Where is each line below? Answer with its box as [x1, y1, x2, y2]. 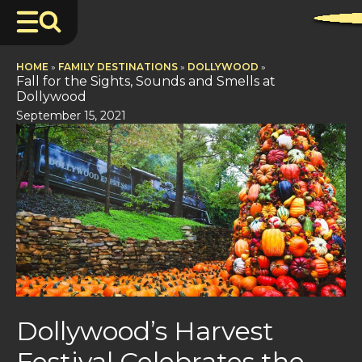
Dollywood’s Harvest [16, 315, 274, 347]
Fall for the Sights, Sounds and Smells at [16, 74, 276, 89]
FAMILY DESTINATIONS [58, 61, 178, 73]
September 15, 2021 [16, 108, 126, 123]
